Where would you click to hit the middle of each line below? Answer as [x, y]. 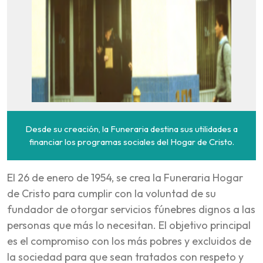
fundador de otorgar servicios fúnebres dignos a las [131, 209]
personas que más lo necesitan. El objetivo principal [129, 225]
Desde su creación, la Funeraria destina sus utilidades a [131, 129]
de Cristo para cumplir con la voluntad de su [112, 193]
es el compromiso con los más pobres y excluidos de [129, 241]
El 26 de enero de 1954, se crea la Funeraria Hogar [125, 177]
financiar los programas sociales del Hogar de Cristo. [131, 141]
